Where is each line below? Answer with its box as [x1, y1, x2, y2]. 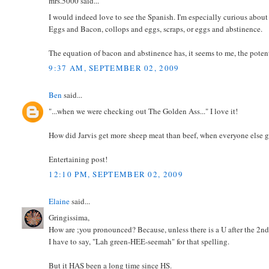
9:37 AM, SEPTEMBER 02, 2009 [49, 62, 180, 74]
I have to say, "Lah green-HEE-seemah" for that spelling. [49, 235, 230, 247]
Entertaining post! [49, 153, 108, 165]
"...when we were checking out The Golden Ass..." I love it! [49, 105, 238, 116]
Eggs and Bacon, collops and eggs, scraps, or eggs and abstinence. [49, 23, 263, 34]
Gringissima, [49, 211, 90, 223]
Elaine [49, 196, 70, 207]
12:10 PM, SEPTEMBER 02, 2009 [49, 169, 183, 180]
